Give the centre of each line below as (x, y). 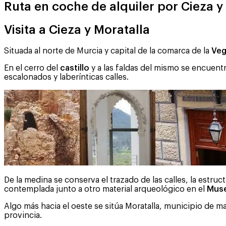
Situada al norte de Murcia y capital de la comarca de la (108, 51)
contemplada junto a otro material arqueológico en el (105, 189)
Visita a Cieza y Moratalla (77, 30)
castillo (75, 68)
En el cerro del (32, 68)
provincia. (23, 215)
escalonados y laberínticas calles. (66, 77)
